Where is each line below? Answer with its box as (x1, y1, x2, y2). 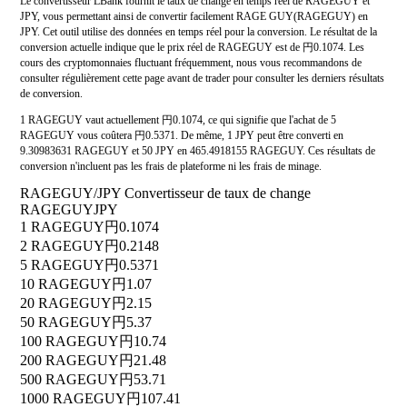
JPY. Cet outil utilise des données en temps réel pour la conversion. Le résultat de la (20, 25, 377, 39)
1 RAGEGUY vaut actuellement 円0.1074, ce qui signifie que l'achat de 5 (20, 114, 336, 127)
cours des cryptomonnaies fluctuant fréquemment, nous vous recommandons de (20, 56, 362, 70)
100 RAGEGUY (20, 333, 119, 350)
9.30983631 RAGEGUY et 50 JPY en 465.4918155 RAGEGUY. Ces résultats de (20, 144, 375, 158)
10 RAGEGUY (20, 276, 112, 293)
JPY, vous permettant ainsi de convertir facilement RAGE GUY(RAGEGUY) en (20, 10, 368, 24)
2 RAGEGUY (20, 238, 104, 254)
